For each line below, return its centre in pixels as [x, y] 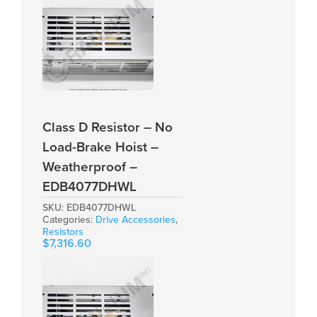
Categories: [69, 220]
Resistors [63, 232]
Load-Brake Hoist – [100, 148]
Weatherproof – [90, 167]
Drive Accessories [136, 220]
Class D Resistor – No [108, 128]
